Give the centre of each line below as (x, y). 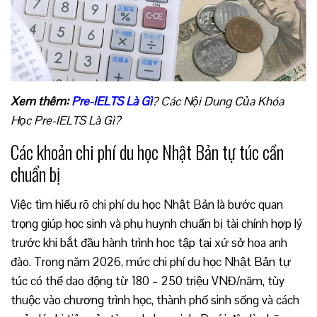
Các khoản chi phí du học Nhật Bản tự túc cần (147, 152)
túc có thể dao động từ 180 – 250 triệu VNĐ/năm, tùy (148, 281)
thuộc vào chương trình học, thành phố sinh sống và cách (155, 300)
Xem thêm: (41, 102)
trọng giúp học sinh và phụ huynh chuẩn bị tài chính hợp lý (156, 224)
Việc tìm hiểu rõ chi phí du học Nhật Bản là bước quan (147, 205)
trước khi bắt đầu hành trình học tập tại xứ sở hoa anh (149, 243)
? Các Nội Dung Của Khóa (218, 102)
